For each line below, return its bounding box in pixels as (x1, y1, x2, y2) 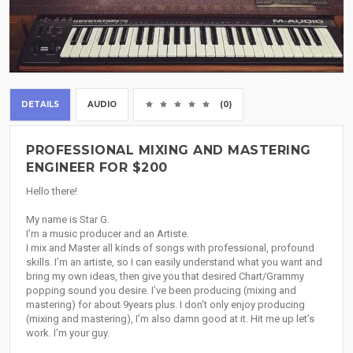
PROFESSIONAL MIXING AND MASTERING (26, 143, 311, 158)
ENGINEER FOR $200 (26, 160, 168, 176)
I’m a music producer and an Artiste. (26, 228, 189, 240)
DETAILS (21, 99, 59, 110)
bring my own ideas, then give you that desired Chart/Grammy (26, 270, 304, 283)
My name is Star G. (26, 214, 110, 226)
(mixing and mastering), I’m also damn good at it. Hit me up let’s (26, 313, 314, 325)
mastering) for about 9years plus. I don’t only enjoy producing (26, 299, 305, 311)
